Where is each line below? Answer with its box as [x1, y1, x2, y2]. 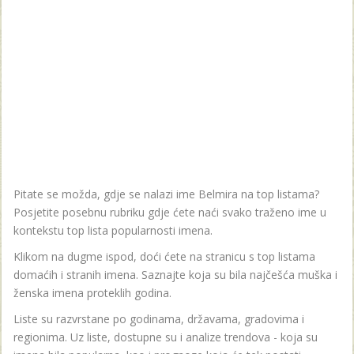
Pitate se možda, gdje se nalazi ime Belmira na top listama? [13, 186, 319, 202]
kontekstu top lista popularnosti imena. [13, 223, 213, 239]
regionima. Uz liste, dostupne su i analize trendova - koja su [13, 330, 318, 345]
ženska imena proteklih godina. [13, 285, 171, 301]
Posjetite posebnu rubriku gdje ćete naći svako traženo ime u [13, 205, 326, 220]
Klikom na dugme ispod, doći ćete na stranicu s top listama [13, 249, 315, 265]
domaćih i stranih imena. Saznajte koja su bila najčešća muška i [13, 267, 337, 283]
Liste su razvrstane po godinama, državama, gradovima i [13, 311, 304, 327]
